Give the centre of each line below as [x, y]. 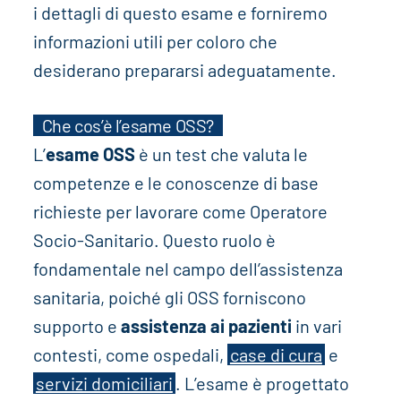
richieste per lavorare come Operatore [180, 212]
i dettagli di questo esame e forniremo [180, 13]
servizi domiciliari [104, 384]
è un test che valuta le [221, 154]
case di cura [276, 355]
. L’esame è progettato [262, 384]
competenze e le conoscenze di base [175, 183]
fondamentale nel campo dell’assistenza [188, 269]
